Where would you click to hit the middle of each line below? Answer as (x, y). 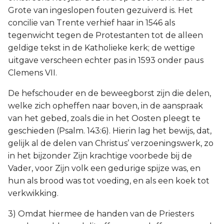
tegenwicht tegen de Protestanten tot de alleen (105, 35)
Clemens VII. (32, 73)
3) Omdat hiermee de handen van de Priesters (101, 214)
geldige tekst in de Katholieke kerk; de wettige (101, 48)
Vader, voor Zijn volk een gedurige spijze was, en (104, 168)
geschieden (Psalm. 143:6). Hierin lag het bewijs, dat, (110, 131)
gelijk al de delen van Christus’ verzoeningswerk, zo (111, 143)
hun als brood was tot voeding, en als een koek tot (109, 181)
